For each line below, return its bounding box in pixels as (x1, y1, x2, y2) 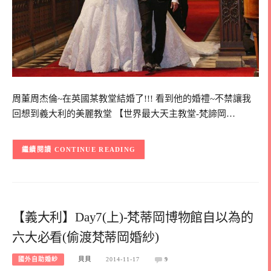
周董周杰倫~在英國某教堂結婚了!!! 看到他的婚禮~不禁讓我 (12, 94, 251, 104)
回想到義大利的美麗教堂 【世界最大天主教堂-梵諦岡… (12, 109, 235, 119)
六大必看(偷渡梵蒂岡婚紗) (12, 229, 159, 244)
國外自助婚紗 (18, 256, 58, 263)
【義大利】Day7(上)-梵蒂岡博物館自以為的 (12, 209, 253, 224)
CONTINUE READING (54, 146, 136, 154)
